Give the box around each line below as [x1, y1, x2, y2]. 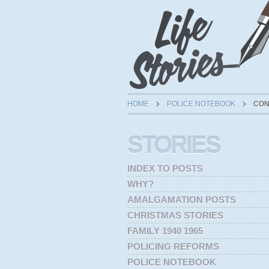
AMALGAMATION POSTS [127, 195, 236, 205]
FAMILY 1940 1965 [127, 226, 203, 236]
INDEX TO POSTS [127, 163, 203, 174]
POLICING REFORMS [127, 241, 219, 252]
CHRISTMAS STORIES [127, 210, 223, 220]
